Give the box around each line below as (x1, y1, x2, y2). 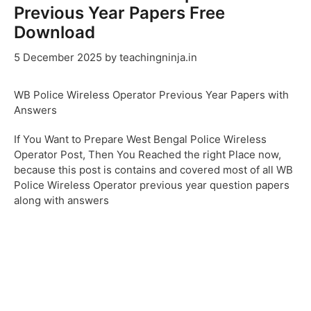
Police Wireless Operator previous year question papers (14, 178, 289, 192)
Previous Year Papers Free (14, 3, 225, 24)
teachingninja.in (119, 50, 197, 64)
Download (14, 22, 95, 43)
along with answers (14, 193, 109, 207)
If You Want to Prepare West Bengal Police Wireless (14, 132, 267, 146)
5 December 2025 (14, 50, 102, 64)
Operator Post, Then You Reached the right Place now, (14, 147, 281, 161)
